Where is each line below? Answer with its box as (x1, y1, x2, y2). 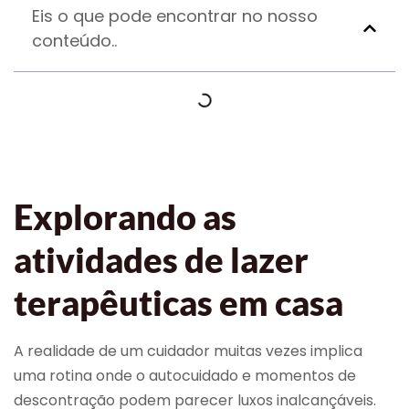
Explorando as (14, 195, 236, 238)
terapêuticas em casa (14, 281, 343, 324)
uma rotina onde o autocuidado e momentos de (14, 365, 356, 387)
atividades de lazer (14, 238, 309, 281)
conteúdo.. (32, 29, 117, 53)
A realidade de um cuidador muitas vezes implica (14, 341, 362, 362)
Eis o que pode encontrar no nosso (32, 5, 318, 28)
